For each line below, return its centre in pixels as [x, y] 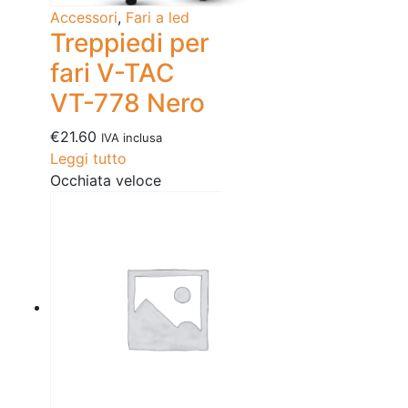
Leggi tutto [88, 159]
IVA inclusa [132, 138]
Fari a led [158, 18]
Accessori [84, 18]
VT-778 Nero [127, 103]
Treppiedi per [130, 43]
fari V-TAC [112, 73]
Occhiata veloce [106, 181]
